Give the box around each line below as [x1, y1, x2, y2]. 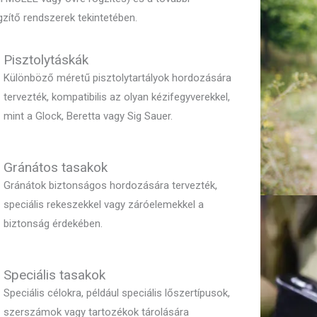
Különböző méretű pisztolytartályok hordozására [4, 71, 232, 85]
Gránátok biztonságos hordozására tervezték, [4, 179, 218, 192]
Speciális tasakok [4, 267, 106, 284]
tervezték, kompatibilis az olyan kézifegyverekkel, [4, 91, 231, 104]
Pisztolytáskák [4, 52, 89, 69]
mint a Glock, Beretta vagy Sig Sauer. [4, 110, 173, 123]
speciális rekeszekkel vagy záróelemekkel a [4, 198, 204, 212]
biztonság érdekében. [4, 217, 103, 231]
